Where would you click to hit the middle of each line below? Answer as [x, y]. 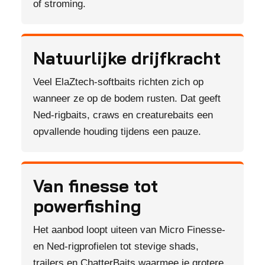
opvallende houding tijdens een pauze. [117, 132]
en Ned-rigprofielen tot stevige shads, [116, 246]
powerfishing [87, 206]
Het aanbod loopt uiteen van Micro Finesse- [129, 230]
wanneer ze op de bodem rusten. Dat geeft [127, 98]
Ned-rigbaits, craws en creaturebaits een [123, 115]
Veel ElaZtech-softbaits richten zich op [118, 82]
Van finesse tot [96, 186]
